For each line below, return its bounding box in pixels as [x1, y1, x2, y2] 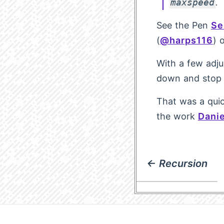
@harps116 [159, 35, 213, 45]
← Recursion [146, 157, 207, 169]
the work [156, 111, 198, 121]
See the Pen [156, 20, 211, 30]
